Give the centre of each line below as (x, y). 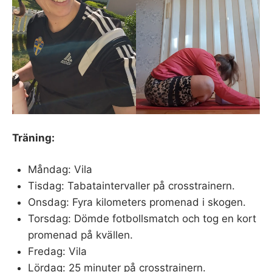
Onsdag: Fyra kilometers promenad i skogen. (137, 202)
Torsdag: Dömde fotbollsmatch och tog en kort (142, 219)
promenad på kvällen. (80, 235)
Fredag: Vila (57, 252)
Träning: (33, 138)
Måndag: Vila (60, 170)
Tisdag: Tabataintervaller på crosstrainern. (131, 186)
